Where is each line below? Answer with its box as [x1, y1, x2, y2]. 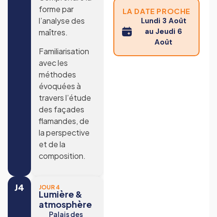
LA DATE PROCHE [122, 6, 190, 15]
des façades [39, 104, 84, 114]
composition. [39, 150, 86, 161]
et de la [39, 139, 65, 149]
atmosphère [39, 198, 92, 210]
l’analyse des [39, 15, 85, 26]
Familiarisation [39, 46, 89, 56]
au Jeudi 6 [145, 26, 183, 36]
